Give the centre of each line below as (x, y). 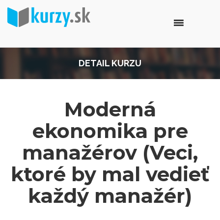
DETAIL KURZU (110, 63)
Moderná (110, 109)
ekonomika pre (110, 131)
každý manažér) (110, 196)
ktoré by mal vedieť (110, 174)
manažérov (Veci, (110, 152)
